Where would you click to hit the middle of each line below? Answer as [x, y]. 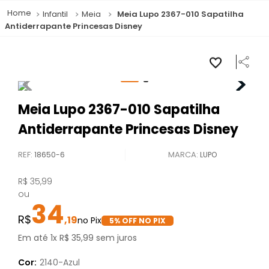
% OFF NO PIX [140, 221]
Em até [35, 238]
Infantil [55, 14]
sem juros [116, 238]
